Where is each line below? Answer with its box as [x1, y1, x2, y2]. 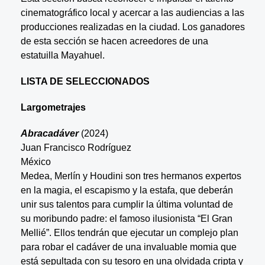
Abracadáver [20, 128, 79, 138]
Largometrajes [20, 102, 86, 112]
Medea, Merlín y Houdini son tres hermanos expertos [20, 170, 241, 181]
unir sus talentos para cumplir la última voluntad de [20, 199, 233, 209]
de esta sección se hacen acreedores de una [20, 35, 208, 46]
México [20, 156, 51, 167]
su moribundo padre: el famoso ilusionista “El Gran [20, 213, 232, 224]
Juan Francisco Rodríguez [20, 142, 141, 153]
